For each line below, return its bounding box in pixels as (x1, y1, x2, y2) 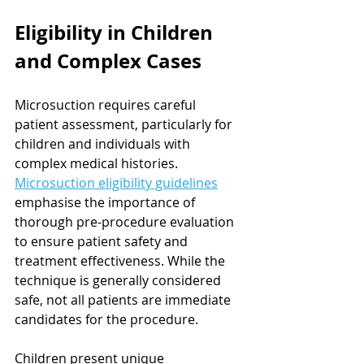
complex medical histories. (15, 154, 181, 172)
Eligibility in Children (15, 18, 218, 46)
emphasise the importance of (15, 193, 198, 211)
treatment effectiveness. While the (15, 251, 228, 270)
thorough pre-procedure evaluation (15, 212, 237, 231)
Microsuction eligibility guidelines (15, 173, 218, 192)
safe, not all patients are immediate (15, 290, 234, 309)
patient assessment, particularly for (15, 115, 236, 133)
